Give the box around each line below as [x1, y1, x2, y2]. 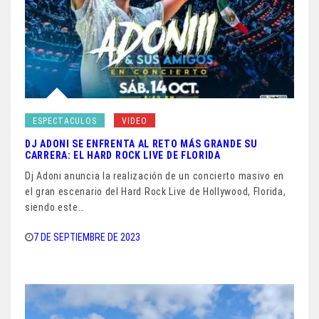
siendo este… [25, 201, 85, 213]
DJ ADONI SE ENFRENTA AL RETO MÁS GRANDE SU [25, 137, 258, 150]
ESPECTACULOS [33, 115, 97, 126]
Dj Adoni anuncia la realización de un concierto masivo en [25, 169, 284, 182]
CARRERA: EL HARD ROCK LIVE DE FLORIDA [25, 149, 221, 161]
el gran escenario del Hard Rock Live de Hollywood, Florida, [25, 185, 286, 197]
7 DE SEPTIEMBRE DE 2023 [33, 231, 140, 243]
